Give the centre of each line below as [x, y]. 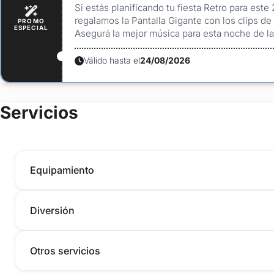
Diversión [52, 211]
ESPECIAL [31, 27]
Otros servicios [65, 251]
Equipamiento [62, 170]
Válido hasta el [112, 61]
